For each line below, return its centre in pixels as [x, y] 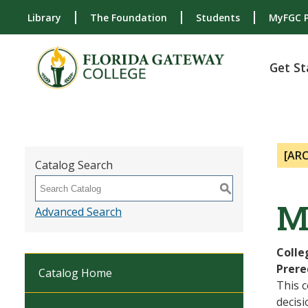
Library [44, 18]
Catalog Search [74, 165]
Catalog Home [75, 273]
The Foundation [129, 18]
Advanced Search [78, 212]
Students [218, 18]
